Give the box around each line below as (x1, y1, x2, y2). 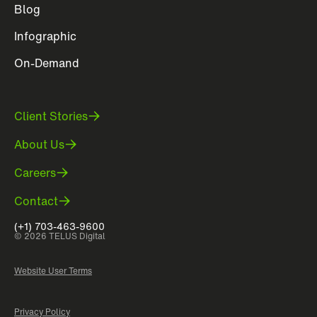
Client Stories (14, 108, 88, 125)
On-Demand (14, 54, 79, 71)
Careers (14, 164, 56, 181)
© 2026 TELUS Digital (14, 230, 105, 242)
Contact (14, 192, 58, 209)
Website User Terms (14, 265, 92, 277)
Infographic (14, 28, 76, 45)
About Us (14, 136, 64, 153)
